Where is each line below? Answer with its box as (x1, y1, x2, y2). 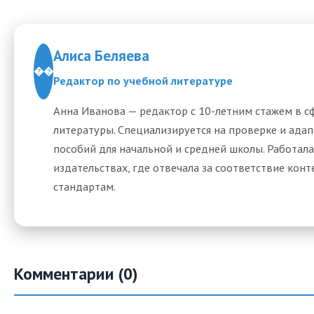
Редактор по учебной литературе (53, 72, 233, 88)
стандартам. (53, 178, 116, 193)
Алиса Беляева (53, 45, 149, 65)
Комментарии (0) (14, 263, 138, 285)
